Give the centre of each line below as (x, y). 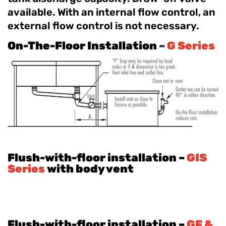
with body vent (90, 168)
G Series (191, 45)
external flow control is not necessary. (103, 26)
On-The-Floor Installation (82, 45)
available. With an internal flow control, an (111, 12)
